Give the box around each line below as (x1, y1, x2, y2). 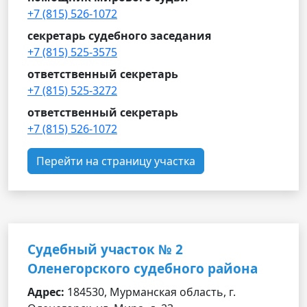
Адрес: (27, 284, 64, 299)
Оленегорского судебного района (27, 260, 258, 278)
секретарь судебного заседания (27, 28, 211, 43)
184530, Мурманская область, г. (64, 284, 236, 299)
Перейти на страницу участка (36, 153, 195, 169)
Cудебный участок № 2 (27, 241, 183, 258)
